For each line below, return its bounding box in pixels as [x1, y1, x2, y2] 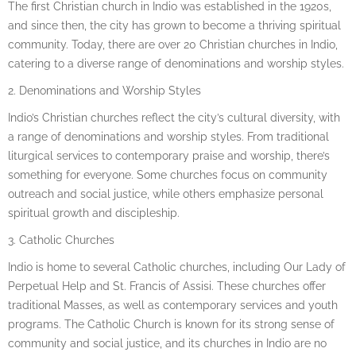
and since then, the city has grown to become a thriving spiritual [8, 18, 341, 32]
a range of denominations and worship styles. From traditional [8, 130, 329, 143]
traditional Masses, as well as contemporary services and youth [8, 298, 338, 311]
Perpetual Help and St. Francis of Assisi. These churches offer [8, 279, 326, 292]
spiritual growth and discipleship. [8, 206, 180, 219]
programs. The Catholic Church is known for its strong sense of [8, 317, 335, 331]
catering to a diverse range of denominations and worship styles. [8, 56, 344, 70]
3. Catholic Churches [8, 233, 114, 246]
